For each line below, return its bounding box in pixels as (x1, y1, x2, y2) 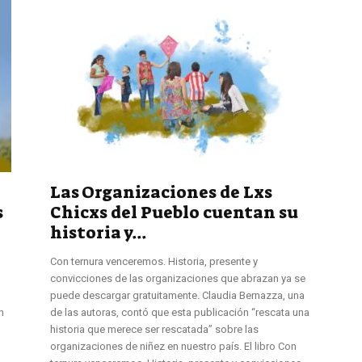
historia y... (50, 221, 146, 244)
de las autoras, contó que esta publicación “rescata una (50, 305, 309, 318)
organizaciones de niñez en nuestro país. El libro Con (50, 339, 297, 352)
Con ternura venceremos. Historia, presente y (50, 255, 258, 267)
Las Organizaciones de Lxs (50, 180, 272, 204)
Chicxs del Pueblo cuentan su (50, 200, 298, 224)
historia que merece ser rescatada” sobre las (50, 322, 259, 335)
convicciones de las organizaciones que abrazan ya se (50, 271, 305, 284)
